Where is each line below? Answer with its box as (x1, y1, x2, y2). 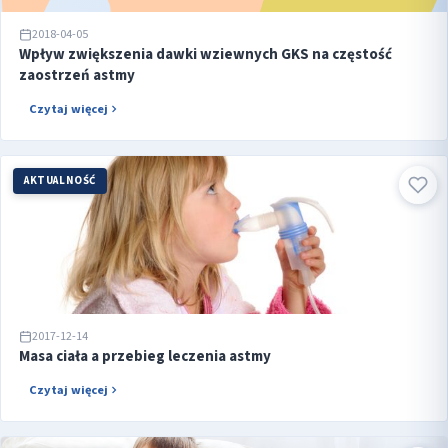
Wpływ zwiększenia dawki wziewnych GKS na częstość (19, 43, 392, 65)
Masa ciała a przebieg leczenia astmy (19, 345, 271, 367)
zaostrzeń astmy (19, 64, 135, 86)
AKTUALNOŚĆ (24, 172, 96, 188)
